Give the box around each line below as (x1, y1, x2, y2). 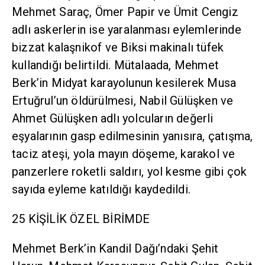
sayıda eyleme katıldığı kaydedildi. (12, 182, 190, 197)
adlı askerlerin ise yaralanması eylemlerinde (12, 22, 241, 37)
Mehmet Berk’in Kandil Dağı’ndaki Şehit (12, 241, 219, 256)
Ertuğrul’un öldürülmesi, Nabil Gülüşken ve (12, 93, 234, 108)
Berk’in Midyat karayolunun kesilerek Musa (12, 76, 237, 91)
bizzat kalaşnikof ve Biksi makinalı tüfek (12, 40, 224, 55)
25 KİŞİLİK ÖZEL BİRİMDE (12, 212, 150, 227)
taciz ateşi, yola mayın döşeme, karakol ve (12, 147, 235, 161)
